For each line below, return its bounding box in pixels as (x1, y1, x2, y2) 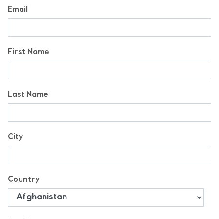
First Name (8, 49, 49, 56)
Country (8, 176, 40, 184)
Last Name (8, 91, 48, 99)
